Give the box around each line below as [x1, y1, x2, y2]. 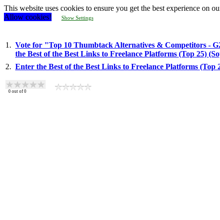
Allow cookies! [4, 13, 52, 21]
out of [11, 89, 24, 94]
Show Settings [61, 15, 93, 21]
